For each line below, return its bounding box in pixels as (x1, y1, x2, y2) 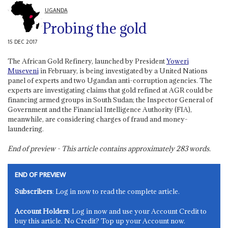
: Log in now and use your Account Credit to (69, 207, 207, 216)
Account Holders (15, 207, 69, 216)
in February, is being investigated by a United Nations (38, 66, 208, 76)
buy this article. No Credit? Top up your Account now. (15, 216, 186, 226)
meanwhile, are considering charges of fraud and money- (7, 115, 188, 124)
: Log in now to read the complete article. (52, 187, 180, 196)
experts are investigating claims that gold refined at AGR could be (7, 85, 213, 95)
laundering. (7, 124, 44, 134)
